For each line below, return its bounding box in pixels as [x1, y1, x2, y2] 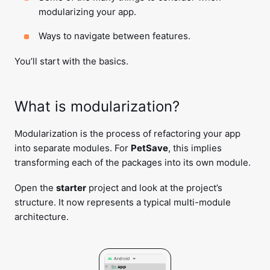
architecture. [14, 211, 69, 222]
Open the [14, 182, 56, 193]
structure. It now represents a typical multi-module [14, 196, 231, 208]
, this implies [168, 142, 222, 154]
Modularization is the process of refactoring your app [14, 128, 240, 139]
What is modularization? [14, 98, 180, 115]
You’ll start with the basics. [14, 55, 128, 67]
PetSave [131, 142, 168, 154]
